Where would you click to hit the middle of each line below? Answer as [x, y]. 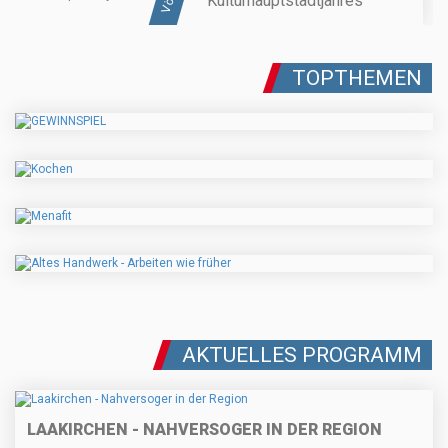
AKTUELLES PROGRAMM [302, 355]
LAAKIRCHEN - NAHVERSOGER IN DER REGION [204, 429]
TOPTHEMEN [357, 78]
